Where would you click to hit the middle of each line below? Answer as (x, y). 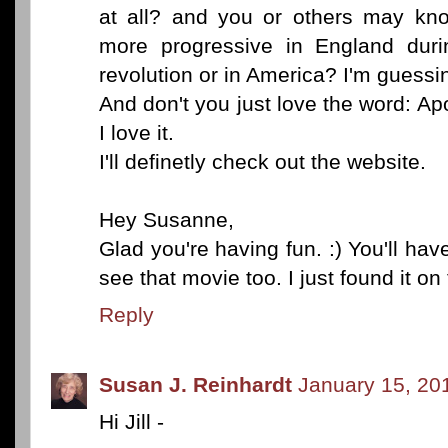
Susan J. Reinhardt (195, 385)
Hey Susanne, (166, 220)
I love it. (136, 133)
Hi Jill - (131, 422)
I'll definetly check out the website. (262, 162)
